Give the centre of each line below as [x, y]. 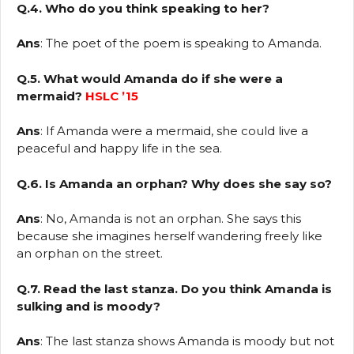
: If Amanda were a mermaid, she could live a [174, 131]
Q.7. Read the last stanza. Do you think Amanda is [174, 288]
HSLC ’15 [112, 96]
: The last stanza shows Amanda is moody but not [187, 341]
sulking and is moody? [88, 306]
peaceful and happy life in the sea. [119, 149]
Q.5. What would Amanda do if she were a [150, 78]
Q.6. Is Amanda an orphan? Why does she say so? [174, 183]
